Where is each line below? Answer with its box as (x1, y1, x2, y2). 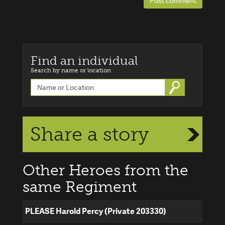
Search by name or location (31, 67, 111, 74)
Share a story (30, 123, 149, 146)
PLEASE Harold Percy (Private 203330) (25, 206, 166, 217)
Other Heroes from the (23, 161, 188, 180)
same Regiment (23, 178, 137, 196)
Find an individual (31, 53, 138, 68)
